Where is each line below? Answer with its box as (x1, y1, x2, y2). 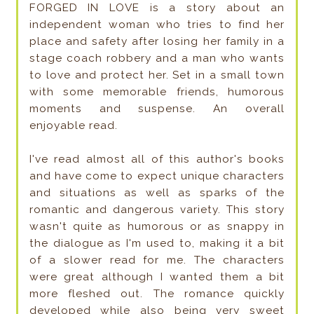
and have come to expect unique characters (29, 170, 285, 183)
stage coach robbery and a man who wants (29, 52, 285, 65)
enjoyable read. (29, 119, 118, 132)
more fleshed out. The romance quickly (29, 287, 285, 301)
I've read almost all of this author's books (29, 153, 285, 166)
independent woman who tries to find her (29, 18, 285, 32)
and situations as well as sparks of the (29, 186, 285, 200)
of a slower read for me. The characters (29, 254, 285, 267)
